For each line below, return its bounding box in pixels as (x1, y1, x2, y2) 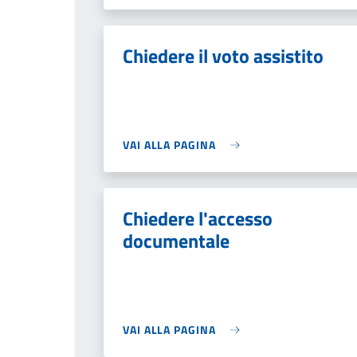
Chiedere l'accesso (123, 204, 273, 233)
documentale (123, 226, 229, 255)
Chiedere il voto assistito (123, 41, 324, 70)
